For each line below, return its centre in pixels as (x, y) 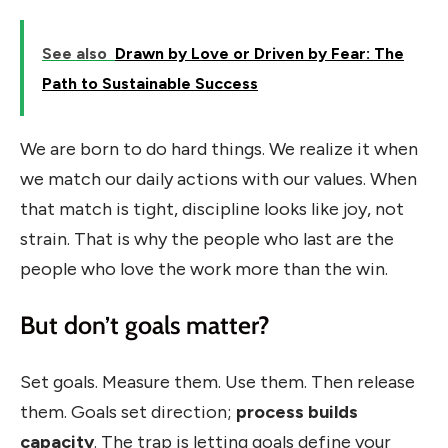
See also (74, 53)
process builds (297, 411)
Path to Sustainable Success (150, 83)
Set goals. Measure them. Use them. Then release (217, 381)
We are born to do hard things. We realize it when (219, 148)
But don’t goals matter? (145, 325)
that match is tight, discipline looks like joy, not (212, 208)
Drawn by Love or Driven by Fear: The (259, 53)
